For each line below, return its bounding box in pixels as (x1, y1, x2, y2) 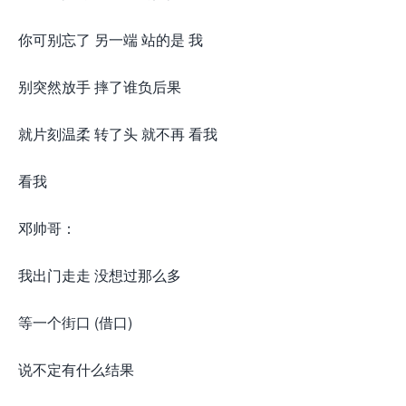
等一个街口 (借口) (18, 312, 132, 333)
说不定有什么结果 (18, 359, 134, 380)
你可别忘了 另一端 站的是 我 (18, 29, 203, 50)
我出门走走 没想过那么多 (18, 265, 181, 285)
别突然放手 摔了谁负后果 (18, 76, 181, 97)
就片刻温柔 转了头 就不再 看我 (18, 123, 217, 144)
